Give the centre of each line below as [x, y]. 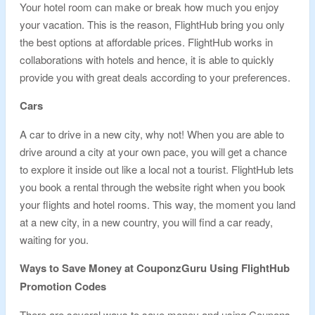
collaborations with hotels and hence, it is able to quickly [147, 59]
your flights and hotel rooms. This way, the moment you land [157, 204]
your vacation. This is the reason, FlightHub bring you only [152, 24]
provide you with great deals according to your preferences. [155, 77]
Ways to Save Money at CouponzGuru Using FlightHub [155, 268]
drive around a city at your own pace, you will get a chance [153, 152]
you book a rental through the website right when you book [153, 187]
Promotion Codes [63, 286]
